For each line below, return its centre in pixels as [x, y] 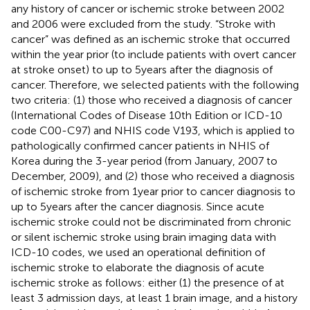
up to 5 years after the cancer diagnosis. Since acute [138, 206]
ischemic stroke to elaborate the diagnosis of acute [138, 267]
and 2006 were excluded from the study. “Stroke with [143, 24]
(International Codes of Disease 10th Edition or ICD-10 [147, 115]
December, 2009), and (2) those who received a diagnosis [153, 176]
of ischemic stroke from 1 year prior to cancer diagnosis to [153, 191]
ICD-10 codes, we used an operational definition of [138, 252]
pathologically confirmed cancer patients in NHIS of [140, 145]
